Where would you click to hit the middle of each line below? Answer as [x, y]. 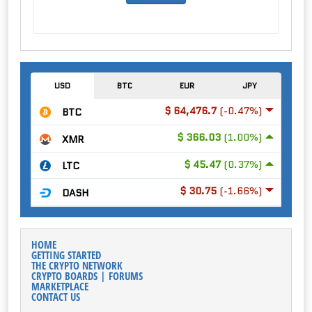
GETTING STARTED [66, 255]
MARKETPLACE [60, 286]
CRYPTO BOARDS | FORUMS [87, 275]
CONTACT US [56, 296]
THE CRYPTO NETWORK [77, 265]
